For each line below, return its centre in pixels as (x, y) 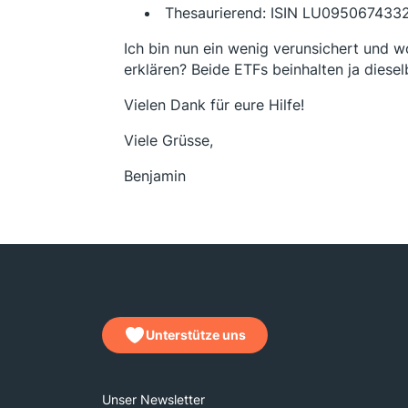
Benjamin (155, 176)
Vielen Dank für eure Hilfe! (214, 105)
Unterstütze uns (196, 335)
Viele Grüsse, (168, 140)
